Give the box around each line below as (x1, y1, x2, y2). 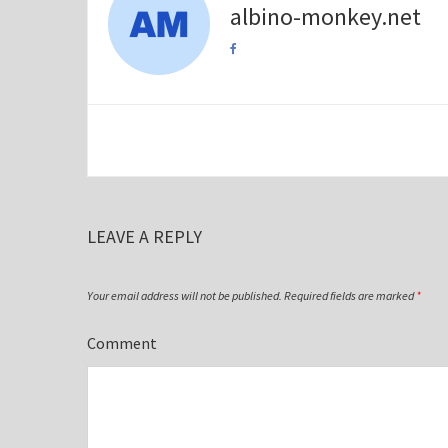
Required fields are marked (284, 288, 416, 303)
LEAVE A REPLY (87, 225, 202, 248)
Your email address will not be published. (87, 288, 282, 303)
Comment (87, 333, 157, 353)
